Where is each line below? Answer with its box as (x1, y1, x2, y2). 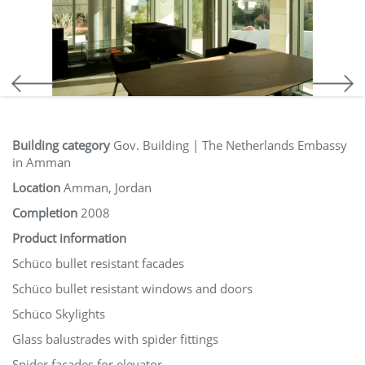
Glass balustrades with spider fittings (12, 331, 218, 347)
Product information (12, 230, 126, 246)
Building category (12, 137, 113, 153)
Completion (12, 204, 77, 221)
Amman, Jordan (60, 179, 152, 196)
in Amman (12, 154, 71, 170)
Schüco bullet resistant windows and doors (12, 280, 253, 297)
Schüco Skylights (12, 306, 105, 322)
